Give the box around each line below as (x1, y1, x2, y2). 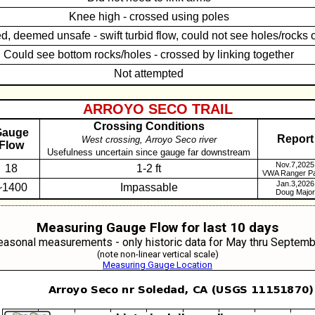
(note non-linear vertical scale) (96, 249, 219, 259)
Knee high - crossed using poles (68, 11, 229, 22)
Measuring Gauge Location (103, 259, 212, 270)
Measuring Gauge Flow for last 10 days (37, 219, 278, 236)
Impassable (120, 181, 178, 193)
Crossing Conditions (93, 120, 205, 132)
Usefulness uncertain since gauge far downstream (44, 147, 253, 157)
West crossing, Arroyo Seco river (81, 134, 217, 145)
